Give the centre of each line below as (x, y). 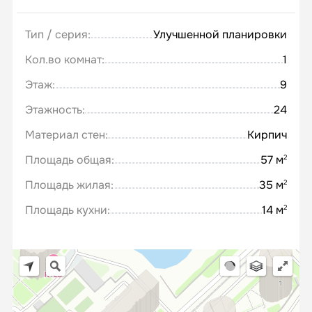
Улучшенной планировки (220, 34)
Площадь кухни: (68, 210)
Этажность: (55, 110)
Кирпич (267, 135)
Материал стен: (67, 135)
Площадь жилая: (69, 185)
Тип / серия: (58, 34)
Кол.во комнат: (65, 60)
